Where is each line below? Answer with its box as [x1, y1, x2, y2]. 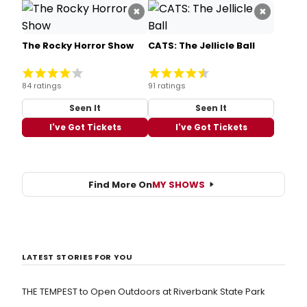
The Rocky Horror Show [22, 39, 134, 53]
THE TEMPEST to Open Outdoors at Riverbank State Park [22, 285, 265, 299]
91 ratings [148, 80, 186, 92]
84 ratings [22, 80, 62, 92]
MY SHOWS [152, 177, 205, 191]
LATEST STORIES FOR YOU [22, 251, 133, 263]
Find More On [88, 177, 152, 191]
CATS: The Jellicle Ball [148, 39, 255, 53]
